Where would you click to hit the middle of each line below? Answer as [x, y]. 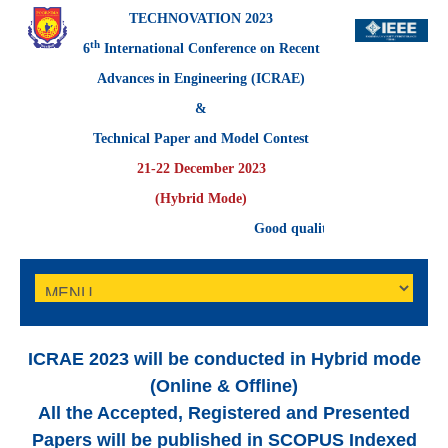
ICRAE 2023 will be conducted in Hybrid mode [224, 359]
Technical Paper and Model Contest [201, 138]
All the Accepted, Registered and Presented [224, 413]
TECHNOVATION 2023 [201, 18]
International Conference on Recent [209, 48]
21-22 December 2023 [201, 168]
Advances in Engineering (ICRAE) [201, 78]
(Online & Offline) [224, 386]
